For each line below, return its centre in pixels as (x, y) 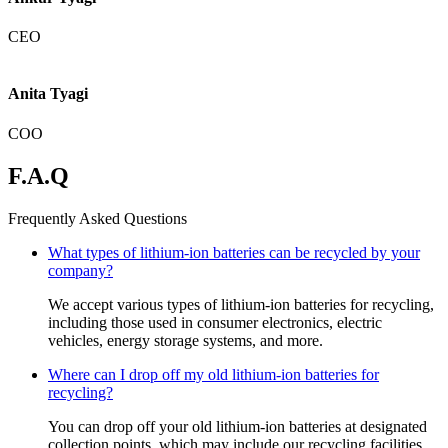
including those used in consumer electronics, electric (215, 322)
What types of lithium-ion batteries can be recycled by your (234, 252)
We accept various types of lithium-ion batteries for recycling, (241, 304)
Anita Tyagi (48, 94)
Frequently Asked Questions (97, 218)
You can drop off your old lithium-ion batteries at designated (237, 426)
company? (80, 270)
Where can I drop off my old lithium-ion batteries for (213, 374)
